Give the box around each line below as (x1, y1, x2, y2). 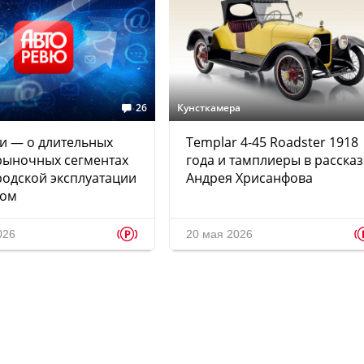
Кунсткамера (177, 101, 240, 115)
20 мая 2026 (186, 227, 253, 241)
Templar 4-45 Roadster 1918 (186, 133, 358, 152)
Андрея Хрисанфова (186, 169, 313, 188)
